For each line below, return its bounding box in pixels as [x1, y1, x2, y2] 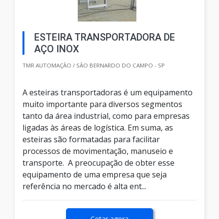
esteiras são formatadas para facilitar [22, 134, 160, 145]
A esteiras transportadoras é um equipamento [22, 87, 193, 98]
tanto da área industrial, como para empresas [22, 110, 190, 122]
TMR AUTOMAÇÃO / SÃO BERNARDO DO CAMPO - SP [22, 62, 165, 69]
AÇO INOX [34, 43, 79, 55]
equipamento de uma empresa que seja [22, 169, 167, 180]
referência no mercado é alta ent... [22, 181, 146, 192]
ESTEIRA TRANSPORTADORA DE [34, 31, 175, 44]
